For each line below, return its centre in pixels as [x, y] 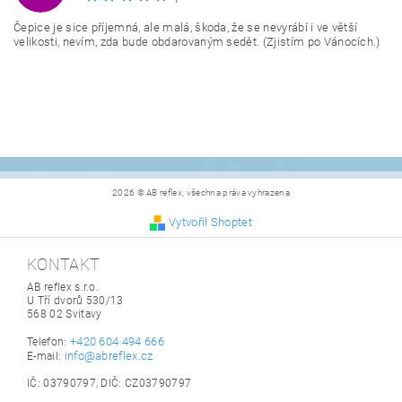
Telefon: [48, 342]
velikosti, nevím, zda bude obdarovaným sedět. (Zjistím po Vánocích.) [197, 42]
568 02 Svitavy [65, 314]
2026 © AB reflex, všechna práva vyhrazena [201, 192]
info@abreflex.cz [109, 356]
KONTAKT [64, 264]
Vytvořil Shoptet [210, 222]
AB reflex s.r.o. [63, 287]
